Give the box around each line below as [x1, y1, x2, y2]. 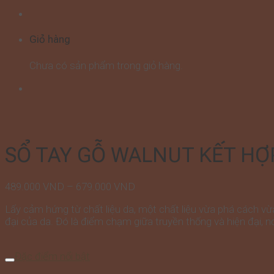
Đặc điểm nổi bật [15, 250, 90, 263]
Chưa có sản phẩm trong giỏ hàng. [29, 59, 183, 72]
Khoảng [135, 180, 169, 193]
